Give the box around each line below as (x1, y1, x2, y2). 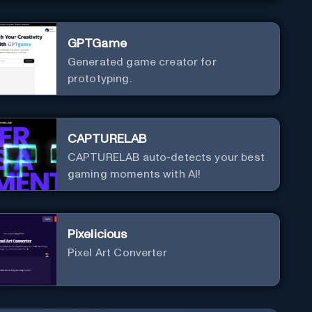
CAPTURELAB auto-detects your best (67, 151, 265, 163)
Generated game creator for (67, 56, 217, 68)
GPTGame (67, 37, 127, 50)
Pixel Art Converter (67, 247, 167, 258)
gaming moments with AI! (67, 168, 201, 180)
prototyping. (67, 72, 132, 84)
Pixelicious (67, 228, 127, 241)
